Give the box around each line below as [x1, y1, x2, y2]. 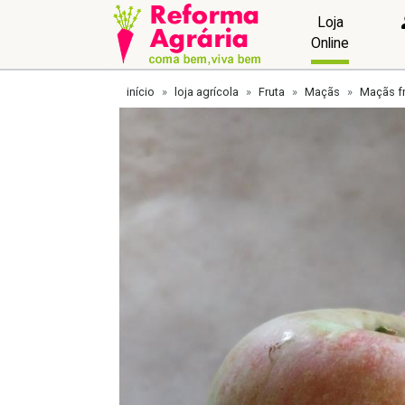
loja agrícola [174, 85, 239, 99]
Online [311, 33, 350, 52]
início [127, 85, 155, 99]
